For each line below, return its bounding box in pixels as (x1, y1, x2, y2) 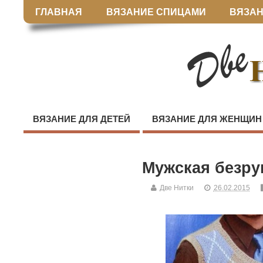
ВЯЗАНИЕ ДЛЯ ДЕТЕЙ (33, 114, 130, 124)
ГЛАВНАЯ (35, 6, 83, 18)
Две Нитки (159, 184, 194, 193)
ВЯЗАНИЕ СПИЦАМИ (106, 6, 206, 18)
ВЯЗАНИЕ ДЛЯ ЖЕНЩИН (152, 114, 262, 124)
